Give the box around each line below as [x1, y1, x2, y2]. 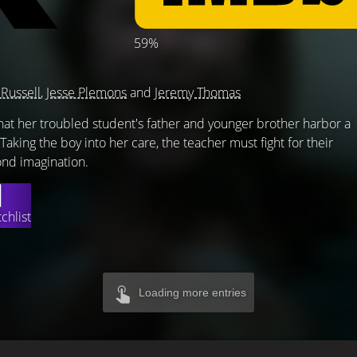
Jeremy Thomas [155, 84, 241, 101]
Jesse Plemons [46, 84, 127, 101]
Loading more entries [139, 286, 246, 299]
